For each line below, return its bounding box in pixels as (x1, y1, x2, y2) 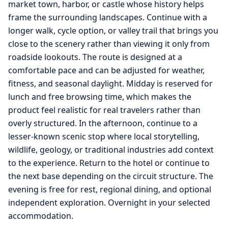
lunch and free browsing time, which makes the (8, 91, 191, 103)
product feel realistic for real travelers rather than (8, 104, 201, 116)
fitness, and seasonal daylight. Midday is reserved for (8, 78, 213, 90)
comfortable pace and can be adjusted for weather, (8, 65, 205, 76)
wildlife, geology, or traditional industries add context (8, 144, 214, 156)
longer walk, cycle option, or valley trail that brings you (8, 25, 218, 37)
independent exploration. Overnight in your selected (8, 197, 210, 209)
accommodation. (8, 210, 73, 222)
